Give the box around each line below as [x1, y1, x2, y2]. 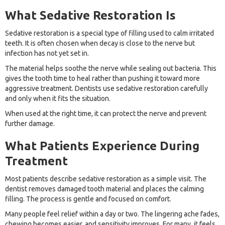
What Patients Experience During [5, 139, 199, 153]
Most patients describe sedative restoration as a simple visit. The [5, 175, 206, 183]
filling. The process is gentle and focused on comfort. [5, 195, 171, 203]
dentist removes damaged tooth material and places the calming [5, 185, 204, 193]
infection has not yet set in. [5, 49, 89, 58]
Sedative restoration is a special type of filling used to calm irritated [5, 29, 214, 38]
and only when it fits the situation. [5, 94, 110, 103]
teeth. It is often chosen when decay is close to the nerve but [5, 39, 195, 48]
